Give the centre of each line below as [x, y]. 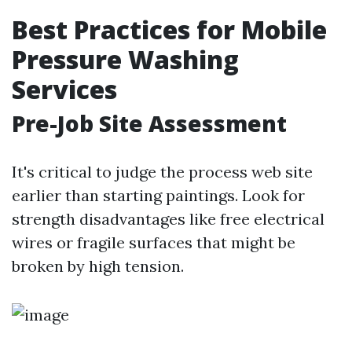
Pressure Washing [125, 59]
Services [64, 89]
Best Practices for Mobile [169, 29]
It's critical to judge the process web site [162, 172]
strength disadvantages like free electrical [168, 219]
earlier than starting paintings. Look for [158, 195]
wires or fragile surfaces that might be [154, 242]
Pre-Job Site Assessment [149, 123]
